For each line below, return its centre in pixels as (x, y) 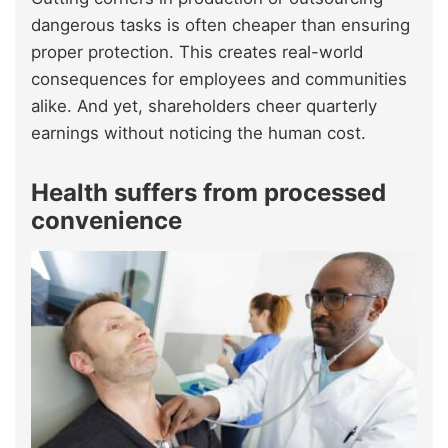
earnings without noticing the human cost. (198, 132)
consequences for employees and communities (219, 78)
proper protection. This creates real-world (197, 51)
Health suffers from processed (208, 192)
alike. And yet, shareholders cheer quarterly (204, 105)
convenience (106, 220)
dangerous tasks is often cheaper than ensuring (220, 24)
